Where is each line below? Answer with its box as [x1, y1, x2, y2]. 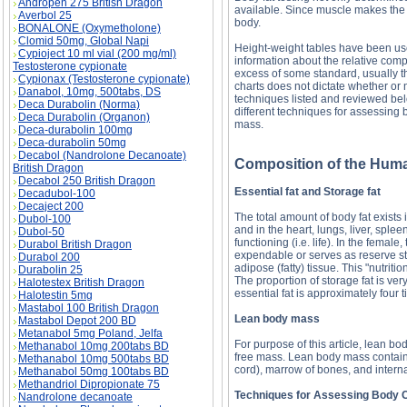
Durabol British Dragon [18, 238, 132, 251]
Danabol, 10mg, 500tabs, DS [18, 85, 161, 98]
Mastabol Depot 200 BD [18, 314, 136, 327]
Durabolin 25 [18, 263, 83, 276]
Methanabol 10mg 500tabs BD [18, 352, 169, 365]
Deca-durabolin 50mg [18, 136, 126, 149]
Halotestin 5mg [18, 289, 93, 302]
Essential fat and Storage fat [234, 185, 381, 198]
